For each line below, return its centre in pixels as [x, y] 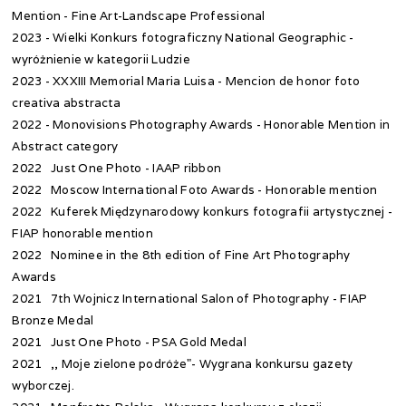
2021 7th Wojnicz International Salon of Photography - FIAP [190, 299]
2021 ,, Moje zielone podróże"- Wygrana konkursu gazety [183, 364]
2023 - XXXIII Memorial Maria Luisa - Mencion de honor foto [186, 81]
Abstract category [65, 146]
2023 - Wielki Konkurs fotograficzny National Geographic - [183, 38]
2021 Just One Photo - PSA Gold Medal [129, 342]
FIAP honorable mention [82, 233]
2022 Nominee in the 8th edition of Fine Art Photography [181, 255]
